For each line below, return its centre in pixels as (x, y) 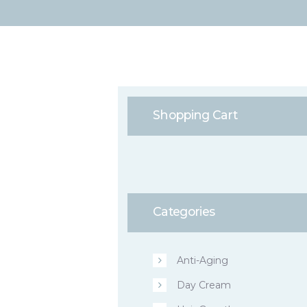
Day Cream (204, 285)
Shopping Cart (195, 115)
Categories (184, 211)
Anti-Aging (203, 261)
